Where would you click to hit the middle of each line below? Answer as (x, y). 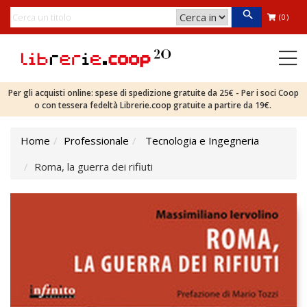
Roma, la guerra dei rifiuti (94, 167)
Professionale (96, 140)
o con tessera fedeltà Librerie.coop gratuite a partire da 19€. (153, 105)
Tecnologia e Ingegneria (202, 140)
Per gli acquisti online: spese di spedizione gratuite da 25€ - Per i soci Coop (153, 93)
